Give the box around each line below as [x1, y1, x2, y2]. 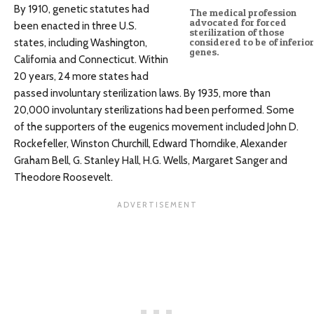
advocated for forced [189, 17, 287, 29]
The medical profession [189, 7, 296, 19]
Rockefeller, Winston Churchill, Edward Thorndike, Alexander [14, 137, 287, 151]
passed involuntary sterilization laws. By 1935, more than [14, 87, 271, 100]
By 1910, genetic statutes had [14, 3, 149, 16]
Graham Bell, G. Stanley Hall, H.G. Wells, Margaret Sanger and [14, 154, 287, 168]
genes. [189, 46, 219, 58]
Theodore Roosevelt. [14, 171, 113, 184]
